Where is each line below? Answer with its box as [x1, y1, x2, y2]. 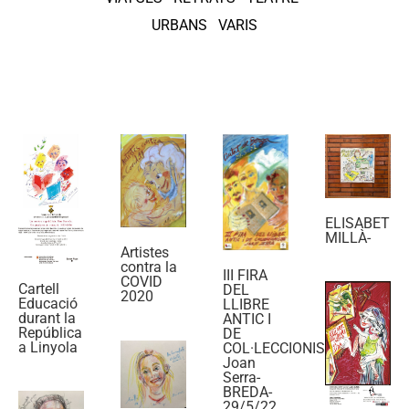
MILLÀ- [325, 228, 371, 246]
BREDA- [223, 383, 272, 402]
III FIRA [223, 267, 267, 285]
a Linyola [18, 338, 78, 356]
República [18, 323, 82, 341]
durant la [18, 309, 76, 327]
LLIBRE [223, 296, 269, 314]
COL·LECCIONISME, [223, 340, 349, 358]
